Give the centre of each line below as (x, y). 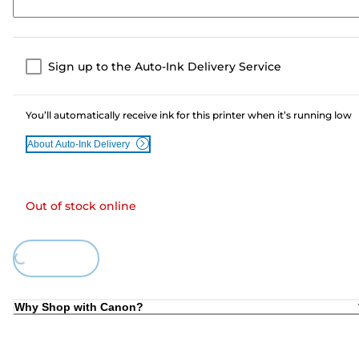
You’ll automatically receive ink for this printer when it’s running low (189, 115)
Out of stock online (81, 206)
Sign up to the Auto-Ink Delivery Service (165, 66)
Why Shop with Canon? (79, 307)
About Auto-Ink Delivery (79, 144)
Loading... (20, 279)
